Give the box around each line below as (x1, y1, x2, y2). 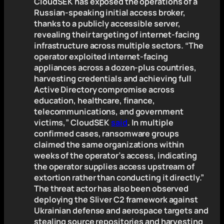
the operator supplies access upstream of (34, 160, 194, 172)
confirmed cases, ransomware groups (34, 127, 179, 139)
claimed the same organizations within (34, 138, 184, 150)
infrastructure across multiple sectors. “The (34, 39, 203, 51)
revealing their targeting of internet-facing (34, 28, 199, 40)
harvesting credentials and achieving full (34, 72, 191, 84)
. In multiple (127, 116, 173, 128)
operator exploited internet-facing (34, 50, 168, 62)
